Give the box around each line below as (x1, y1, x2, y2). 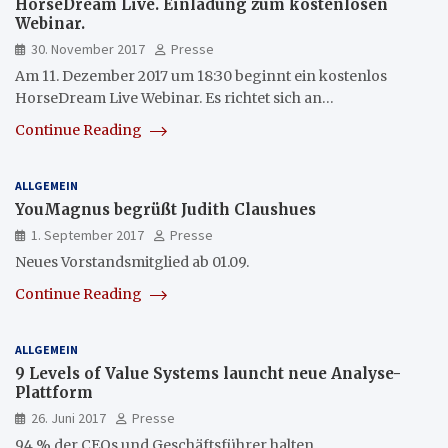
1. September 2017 (31, 226, 144, 245)
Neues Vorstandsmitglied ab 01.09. (15, 253, 249, 272)
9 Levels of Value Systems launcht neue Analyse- (15, 364, 401, 384)
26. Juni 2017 (31, 409, 106, 428)
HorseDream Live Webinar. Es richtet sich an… (15, 89, 334, 108)
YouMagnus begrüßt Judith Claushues (15, 200, 316, 220)
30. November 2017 (31, 40, 145, 59)
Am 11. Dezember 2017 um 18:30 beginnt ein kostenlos (15, 67, 387, 86)
